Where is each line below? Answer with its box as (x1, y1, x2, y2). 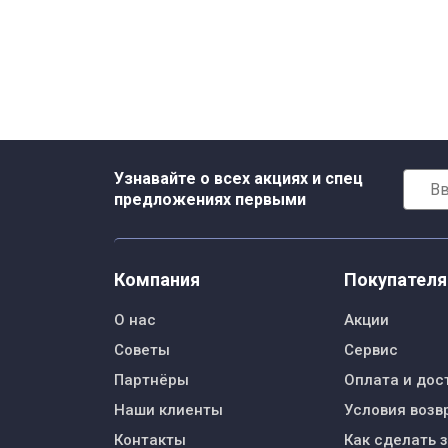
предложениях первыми (114, 190, 306, 210)
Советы (114, 341, 170, 360)
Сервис (344, 341, 398, 360)
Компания (114, 269, 200, 291)
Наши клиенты (114, 401, 223, 420)
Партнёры (114, 371, 189, 390)
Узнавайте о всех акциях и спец (114, 169, 363, 189)
